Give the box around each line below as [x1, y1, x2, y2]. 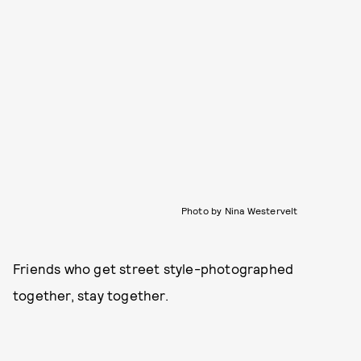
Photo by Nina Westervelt [180, 204, 298, 216]
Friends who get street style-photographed [13, 259, 294, 276]
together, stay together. [13, 286, 168, 303]
